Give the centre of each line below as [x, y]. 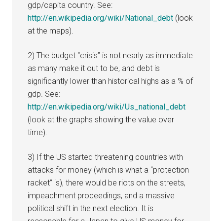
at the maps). [51, 31]
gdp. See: [44, 94]
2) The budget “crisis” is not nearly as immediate [110, 55]
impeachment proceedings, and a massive [101, 195]
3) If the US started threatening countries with [106, 157]
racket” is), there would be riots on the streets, [107, 183]
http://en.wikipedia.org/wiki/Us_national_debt [107, 107]
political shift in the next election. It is [91, 208]
